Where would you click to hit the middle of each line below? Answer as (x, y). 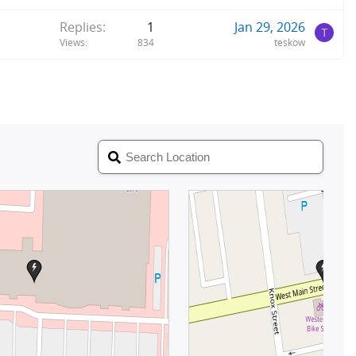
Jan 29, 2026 (270, 27)
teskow (290, 42)
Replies (81, 27)
